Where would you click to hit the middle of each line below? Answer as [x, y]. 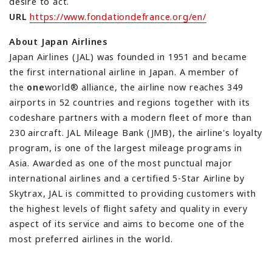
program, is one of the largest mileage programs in [126, 148]
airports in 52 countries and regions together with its [130, 102]
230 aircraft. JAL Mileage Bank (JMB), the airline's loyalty [136, 132]
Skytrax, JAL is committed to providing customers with [133, 193]
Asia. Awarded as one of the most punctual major [121, 163]
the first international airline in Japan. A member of [124, 72]
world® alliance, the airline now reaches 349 [144, 87]
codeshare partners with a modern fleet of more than [131, 117]
